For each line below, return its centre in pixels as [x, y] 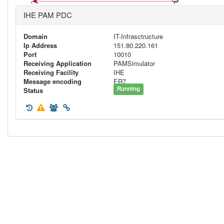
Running [129, 89]
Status [33, 90]
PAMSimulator [134, 63]
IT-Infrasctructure [138, 36]
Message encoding [52, 81]
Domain [35, 36]
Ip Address [40, 45]
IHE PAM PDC [48, 15]
